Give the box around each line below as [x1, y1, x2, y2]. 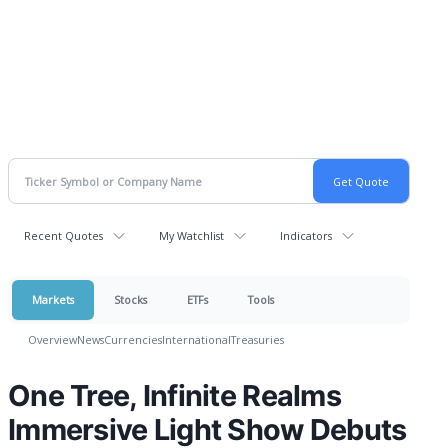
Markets [32, 292, 74, 307]
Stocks [114, 292, 147, 307]
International [162, 332, 231, 347]
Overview [28, 332, 77, 347]
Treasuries [231, 332, 284, 347]
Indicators [280, 228, 332, 243]
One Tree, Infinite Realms [8, 378, 341, 413]
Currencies [104, 332, 162, 347]
